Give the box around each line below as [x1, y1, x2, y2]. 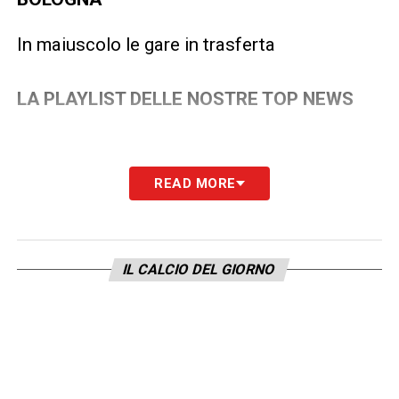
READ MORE [154, 175, 236, 191]
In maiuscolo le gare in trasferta [16, 33, 275, 55]
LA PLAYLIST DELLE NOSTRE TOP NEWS [16, 87, 354, 110]
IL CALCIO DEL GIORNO [121, 260, 279, 278]
